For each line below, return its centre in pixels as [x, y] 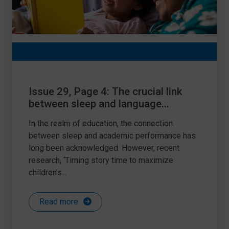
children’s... [48, 173]
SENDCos [51, 128]
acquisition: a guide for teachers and [114, 116]
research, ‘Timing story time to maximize [101, 160]
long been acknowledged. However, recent [104, 148]
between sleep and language [95, 104]
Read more [59, 202]
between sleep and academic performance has [112, 136]
